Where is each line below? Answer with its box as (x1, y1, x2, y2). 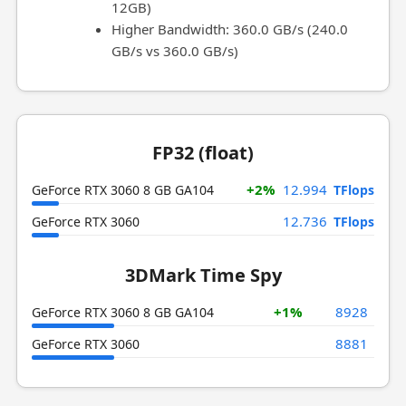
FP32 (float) (152, 140, 254, 165)
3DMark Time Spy (124, 263, 282, 287)
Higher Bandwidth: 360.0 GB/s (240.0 (111, 20, 348, 38)
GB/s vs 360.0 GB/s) (111, 42, 238, 60)
